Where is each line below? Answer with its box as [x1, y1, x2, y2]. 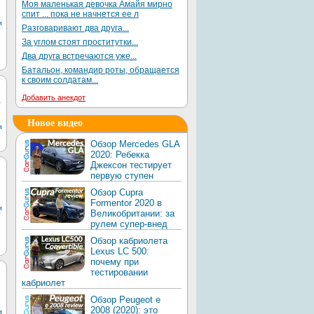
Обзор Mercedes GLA [90, 139, 179, 149]
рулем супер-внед [90, 219, 168, 229]
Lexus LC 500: [90, 246, 149, 257]
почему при [90, 257, 139, 267]
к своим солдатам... [22, 75, 98, 85]
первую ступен [90, 170, 153, 181]
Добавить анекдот [22, 93, 86, 102]
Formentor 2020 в [90, 198, 162, 208]
